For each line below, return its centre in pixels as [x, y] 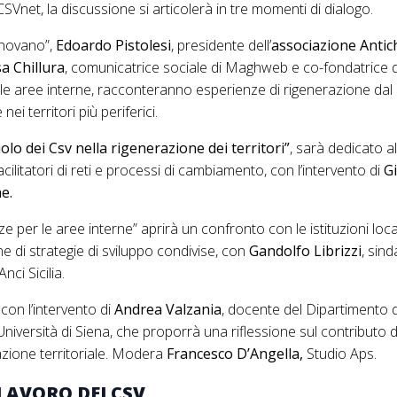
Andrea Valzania [168, 310]
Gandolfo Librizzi [306, 251]
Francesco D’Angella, [237, 354]
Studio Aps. [344, 354]
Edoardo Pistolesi [114, 46]
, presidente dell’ [222, 46]
